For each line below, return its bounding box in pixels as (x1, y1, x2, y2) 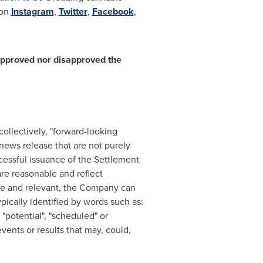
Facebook (92, 5, 134, 19)
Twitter (58, 5, 87, 19)
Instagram (11, 5, 54, 19)
